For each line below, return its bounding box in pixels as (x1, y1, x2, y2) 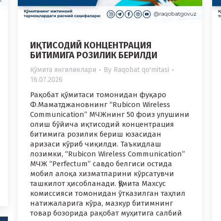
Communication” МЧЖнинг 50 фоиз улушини (30, 110, 189, 119)
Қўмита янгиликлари (30, 66, 96, 74)
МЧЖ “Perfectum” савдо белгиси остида (30, 159, 172, 169)
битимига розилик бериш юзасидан (30, 130, 161, 139)
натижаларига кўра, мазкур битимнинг (30, 199, 173, 208)
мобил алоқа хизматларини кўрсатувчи (30, 169, 174, 179)
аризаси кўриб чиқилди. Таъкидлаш (30, 140, 161, 149)
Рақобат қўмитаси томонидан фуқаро (30, 90, 166, 100)
